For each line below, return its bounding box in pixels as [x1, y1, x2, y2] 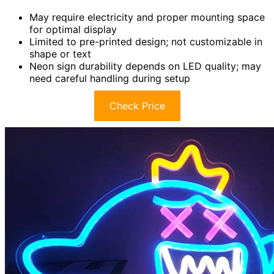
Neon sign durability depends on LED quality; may [29, 60, 261, 73]
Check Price [109, 100, 165, 113]
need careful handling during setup [29, 72, 190, 85]
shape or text [29, 48, 91, 61]
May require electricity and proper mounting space [29, 11, 265, 24]
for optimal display [29, 23, 117, 36]
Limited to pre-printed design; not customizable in [29, 35, 262, 48]
